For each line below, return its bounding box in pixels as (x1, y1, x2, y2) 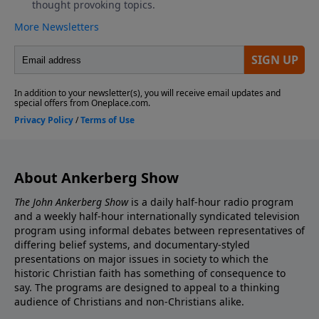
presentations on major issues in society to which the (14, 252, 268, 266)
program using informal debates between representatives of (14, 224, 305, 238)
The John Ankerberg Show (14, 195, 128, 209)
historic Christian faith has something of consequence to (14, 266, 286, 281)
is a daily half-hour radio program (128, 195, 293, 209)
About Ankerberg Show (14, 168, 179, 188)
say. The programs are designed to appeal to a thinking (14, 281, 280, 295)
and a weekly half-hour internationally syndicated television (14, 209, 300, 224)
